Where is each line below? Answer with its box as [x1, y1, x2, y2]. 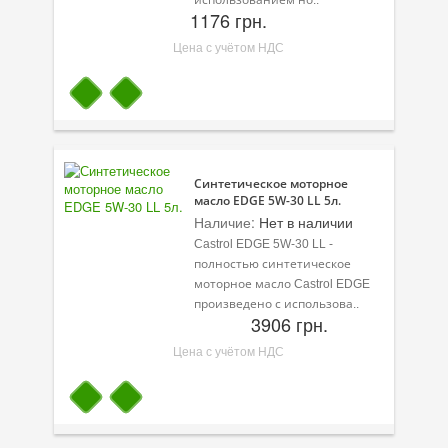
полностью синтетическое [194, 256, 351, 271]
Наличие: [194, 211, 255, 232]
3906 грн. [250, 310, 328, 337]
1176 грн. [189, 6, 267, 33]
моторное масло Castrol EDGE [194, 276, 370, 291]
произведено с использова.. [194, 296, 359, 311]
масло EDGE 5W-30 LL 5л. [194, 191, 341, 209]
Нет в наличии [255, 211, 353, 232]
